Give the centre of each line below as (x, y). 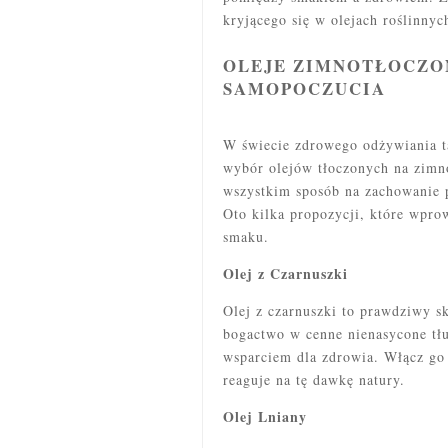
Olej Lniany (265, 416)
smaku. (246, 236)
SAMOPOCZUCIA (304, 88)
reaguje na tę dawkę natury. (314, 379)
